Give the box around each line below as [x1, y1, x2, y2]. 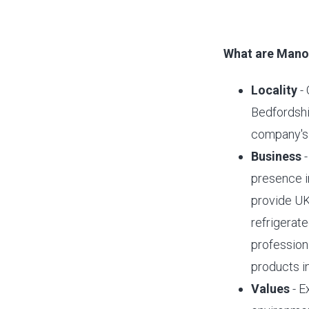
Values [251, 281, 290, 296]
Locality [251, 82, 297, 97]
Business [251, 148, 301, 163]
